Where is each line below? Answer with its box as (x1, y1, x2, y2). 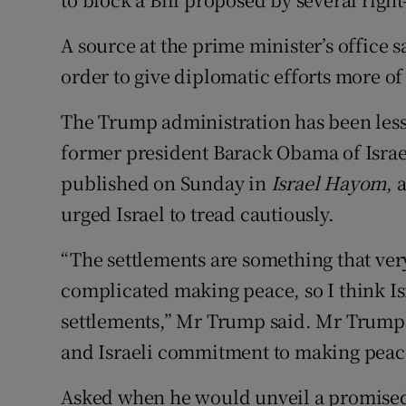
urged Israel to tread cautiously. (61, 200, 334, 227)
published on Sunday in (61, 169, 271, 197)
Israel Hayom (270, 169, 387, 197)
